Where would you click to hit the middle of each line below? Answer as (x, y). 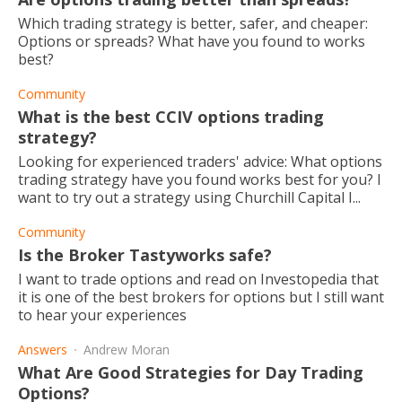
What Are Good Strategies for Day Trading (191, 372)
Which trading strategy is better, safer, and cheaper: (193, 23)
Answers (43, 350)
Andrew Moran (127, 350)
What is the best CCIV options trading (171, 117)
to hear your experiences (102, 315)
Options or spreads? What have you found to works (192, 41)
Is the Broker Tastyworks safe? (145, 255)
